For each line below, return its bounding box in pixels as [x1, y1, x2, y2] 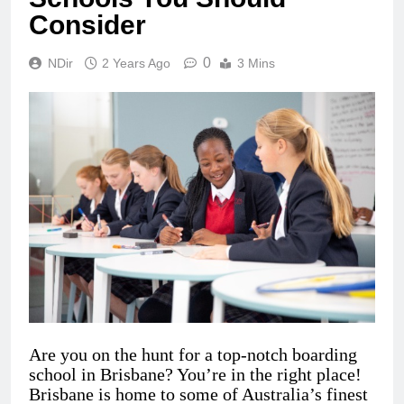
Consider [29, 10, 146, 41]
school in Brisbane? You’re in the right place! [29, 364, 362, 385]
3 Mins [237, 56, 275, 71]
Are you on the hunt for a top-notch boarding [29, 344, 357, 365]
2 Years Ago [102, 56, 170, 71]
